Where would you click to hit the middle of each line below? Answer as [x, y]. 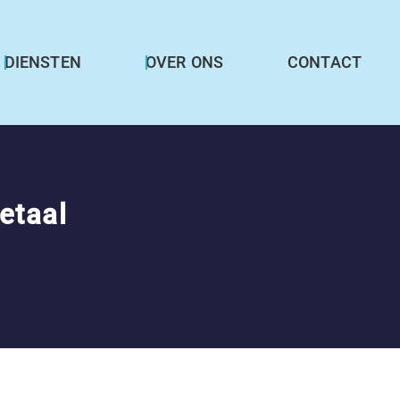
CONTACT [325, 62]
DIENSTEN [42, 62]
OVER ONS [184, 62]
